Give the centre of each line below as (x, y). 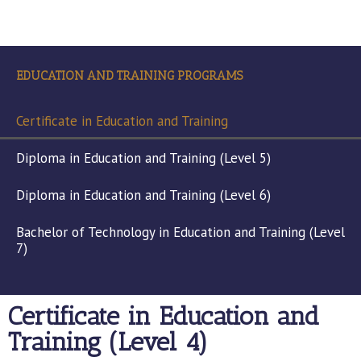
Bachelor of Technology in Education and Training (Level (180, 232)
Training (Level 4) (108, 342)
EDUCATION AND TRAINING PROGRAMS (129, 76)
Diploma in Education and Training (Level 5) (143, 158)
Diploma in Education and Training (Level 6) (143, 195)
